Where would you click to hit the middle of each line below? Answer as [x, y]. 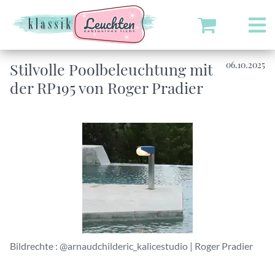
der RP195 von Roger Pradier [107, 87]
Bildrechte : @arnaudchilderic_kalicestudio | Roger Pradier [131, 246]
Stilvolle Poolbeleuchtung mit [111, 69]
